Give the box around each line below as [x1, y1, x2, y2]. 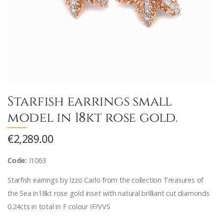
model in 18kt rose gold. [7, 109, 178, 125]
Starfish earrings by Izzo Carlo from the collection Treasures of [7, 175, 204, 185]
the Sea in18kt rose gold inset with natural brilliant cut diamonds [7, 189, 210, 198]
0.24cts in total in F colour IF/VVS [7, 202, 110, 212]
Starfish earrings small [7, 92, 172, 109]
